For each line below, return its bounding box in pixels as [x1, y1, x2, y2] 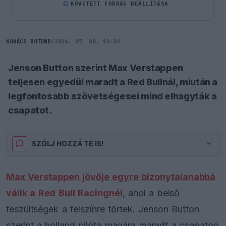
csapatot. [8, 104, 52, 116]
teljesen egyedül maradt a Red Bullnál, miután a [8, 76, 218, 87]
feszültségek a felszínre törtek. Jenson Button [6, 203, 199, 214]
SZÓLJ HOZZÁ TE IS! [32, 139, 104, 148]
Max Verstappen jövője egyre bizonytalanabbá [6, 171, 216, 182]
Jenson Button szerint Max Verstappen [8, 62, 184, 73]
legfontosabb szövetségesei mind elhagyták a [8, 90, 217, 101]
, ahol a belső [122, 187, 180, 198]
